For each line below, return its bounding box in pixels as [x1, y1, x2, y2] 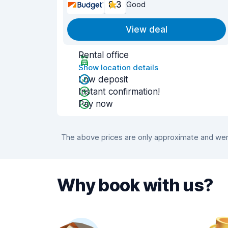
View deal [126, 24, 167, 35]
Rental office [78, 50, 129, 60]
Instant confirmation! [78, 87, 160, 97]
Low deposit [78, 74, 128, 84]
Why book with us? [57, 175, 214, 195]
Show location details [78, 63, 158, 72]
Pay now [78, 99, 113, 109]
